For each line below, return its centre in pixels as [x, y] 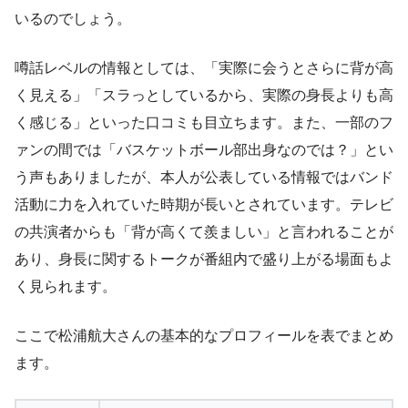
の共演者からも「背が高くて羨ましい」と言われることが [204, 231]
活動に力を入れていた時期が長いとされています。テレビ [204, 204]
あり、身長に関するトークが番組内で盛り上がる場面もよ [204, 259]
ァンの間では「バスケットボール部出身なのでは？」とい [204, 149]
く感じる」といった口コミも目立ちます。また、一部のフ [204, 122]
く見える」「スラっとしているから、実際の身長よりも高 [204, 95]
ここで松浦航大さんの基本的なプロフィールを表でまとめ [204, 335]
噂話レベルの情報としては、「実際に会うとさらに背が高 [204, 67]
